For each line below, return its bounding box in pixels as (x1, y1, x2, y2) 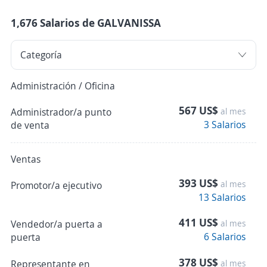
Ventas (11, 153, 41, 166)
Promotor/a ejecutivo (11, 179, 102, 193)
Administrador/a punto (11, 105, 111, 119)
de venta (11, 119, 49, 132)
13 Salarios (198, 191, 246, 204)
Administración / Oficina (11, 79, 115, 93)
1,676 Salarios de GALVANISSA (11, 15, 161, 30)
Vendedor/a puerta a (11, 218, 103, 231)
